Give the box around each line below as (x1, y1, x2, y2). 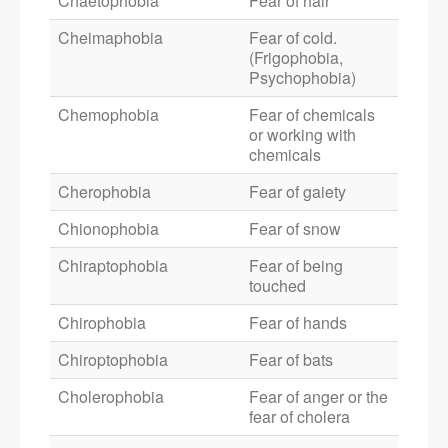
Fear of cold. (249, 26, 337, 50)
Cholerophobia (58, 385, 164, 409)
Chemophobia (58, 103, 159, 127)
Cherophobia (58, 180, 151, 204)
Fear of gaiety (249, 180, 346, 204)
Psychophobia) (249, 66, 356, 90)
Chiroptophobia (58, 348, 168, 372)
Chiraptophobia (58, 254, 168, 278)
